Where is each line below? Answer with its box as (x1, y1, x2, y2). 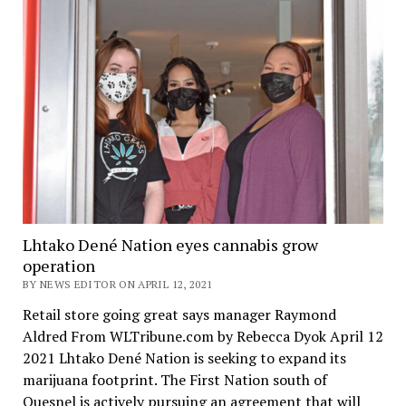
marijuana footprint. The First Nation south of (22, 370, 327, 391)
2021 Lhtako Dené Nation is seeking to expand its (22, 348, 346, 369)
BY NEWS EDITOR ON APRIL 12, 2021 (22, 277, 213, 292)
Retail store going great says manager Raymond (22, 304, 336, 325)
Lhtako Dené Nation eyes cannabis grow (22, 234, 318, 256)
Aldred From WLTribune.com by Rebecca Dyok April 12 (22, 326, 383, 347)
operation (22, 255, 95, 277)
